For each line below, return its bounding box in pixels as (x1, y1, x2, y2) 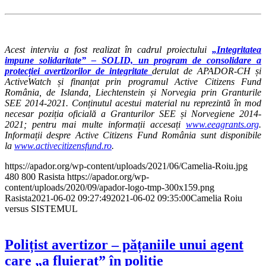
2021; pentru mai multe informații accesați (5, 119, 186, 130)
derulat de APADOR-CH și (152, 66, 262, 77)
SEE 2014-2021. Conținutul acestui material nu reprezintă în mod (5, 98, 261, 109)
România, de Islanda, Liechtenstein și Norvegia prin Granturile (5, 87, 261, 98)
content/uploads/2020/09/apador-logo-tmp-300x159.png (5, 182, 214, 193)
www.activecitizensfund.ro (14, 141, 112, 151)
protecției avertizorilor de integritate (5, 66, 153, 77)
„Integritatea (212, 45, 261, 55)
